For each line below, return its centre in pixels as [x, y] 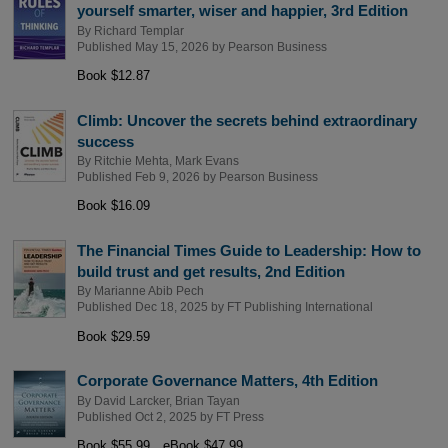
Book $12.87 [113, 76]
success [105, 141]
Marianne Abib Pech [148, 291]
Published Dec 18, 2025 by [151, 307]
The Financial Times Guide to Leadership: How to [248, 251]
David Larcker [131, 400]
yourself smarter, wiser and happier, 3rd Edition [242, 11]
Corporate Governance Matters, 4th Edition [227, 381]
